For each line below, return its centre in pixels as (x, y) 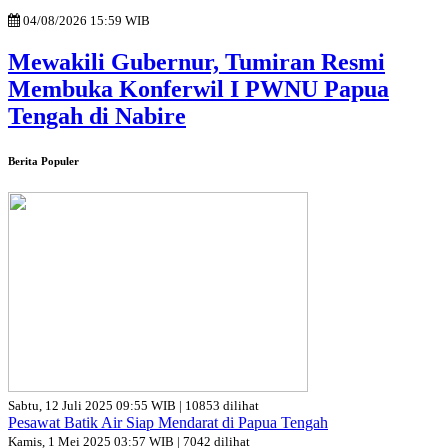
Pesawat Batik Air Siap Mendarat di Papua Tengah (168, 423)
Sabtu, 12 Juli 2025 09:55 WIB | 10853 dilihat (133, 406)
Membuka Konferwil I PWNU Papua (198, 89)
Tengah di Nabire (97, 116)
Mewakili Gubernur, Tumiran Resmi (196, 62)
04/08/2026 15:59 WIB (85, 21)
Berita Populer (43, 161)
